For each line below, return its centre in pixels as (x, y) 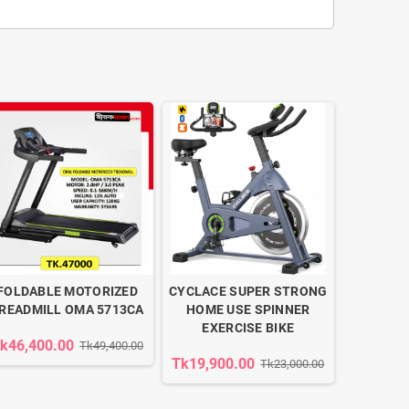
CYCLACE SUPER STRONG (248, 291)
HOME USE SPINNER (248, 309)
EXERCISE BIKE (248, 327)
